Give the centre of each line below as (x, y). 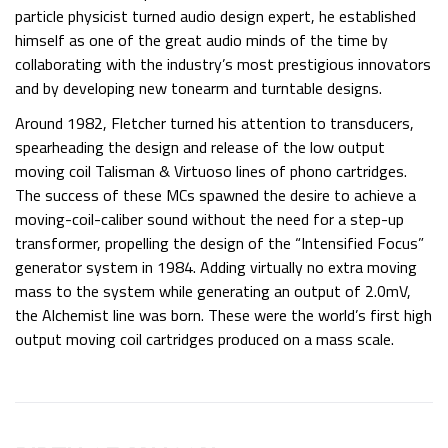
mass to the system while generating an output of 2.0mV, (213, 290)
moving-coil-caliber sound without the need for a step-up (209, 218)
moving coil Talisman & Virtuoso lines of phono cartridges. (211, 170)
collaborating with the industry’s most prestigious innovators (223, 63)
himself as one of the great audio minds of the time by (201, 39)
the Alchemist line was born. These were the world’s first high (223, 314)
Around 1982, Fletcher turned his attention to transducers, (214, 122)
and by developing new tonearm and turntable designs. (198, 87)
